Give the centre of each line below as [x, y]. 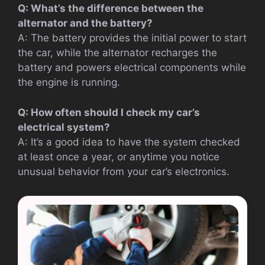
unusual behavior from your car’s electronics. [124, 171]
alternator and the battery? [85, 23]
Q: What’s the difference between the [111, 9]
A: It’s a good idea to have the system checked [129, 142]
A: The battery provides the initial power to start [132, 38]
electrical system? [64, 127]
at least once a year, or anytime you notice [119, 156]
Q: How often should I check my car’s [109, 112]
